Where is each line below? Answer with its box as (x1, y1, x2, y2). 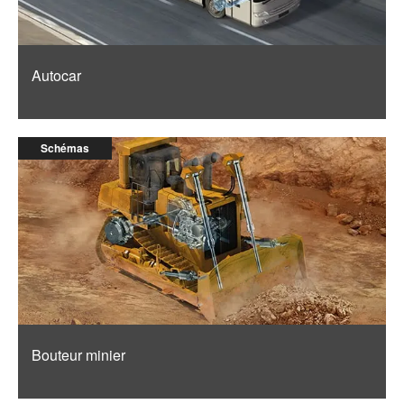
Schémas (41, 139, 89, 156)
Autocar (32, 64, 81, 86)
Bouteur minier (32, 344, 125, 365)
